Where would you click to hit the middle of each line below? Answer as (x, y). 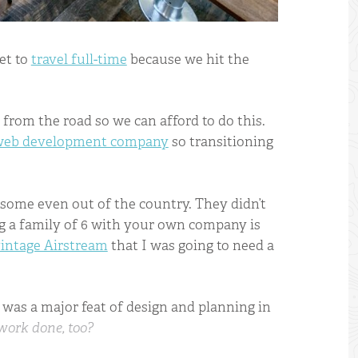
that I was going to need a (191, 245)
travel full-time (79, 59)
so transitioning (221, 142)
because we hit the (188, 59)
